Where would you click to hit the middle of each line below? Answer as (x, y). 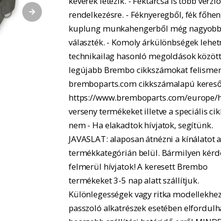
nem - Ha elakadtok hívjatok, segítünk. (141, 125)
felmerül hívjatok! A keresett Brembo (138, 166)
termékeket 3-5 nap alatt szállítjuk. (134, 180)
